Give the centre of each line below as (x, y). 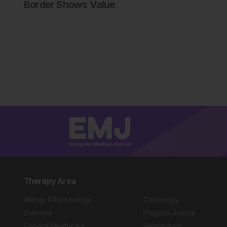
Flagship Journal (169, 213)
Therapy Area (50, 181)
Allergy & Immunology (58, 199)
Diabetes (38, 213)
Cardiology (161, 199)
